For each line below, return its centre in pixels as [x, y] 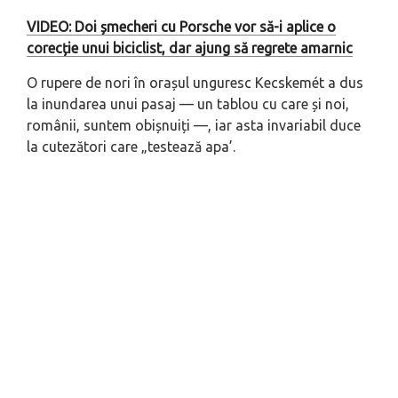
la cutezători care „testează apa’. [131, 147]
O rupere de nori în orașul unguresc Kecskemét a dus [195, 83]
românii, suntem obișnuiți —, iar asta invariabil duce [194, 126]
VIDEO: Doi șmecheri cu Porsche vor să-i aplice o [181, 27]
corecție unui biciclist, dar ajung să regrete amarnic [190, 48]
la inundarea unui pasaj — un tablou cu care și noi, [188, 104]
